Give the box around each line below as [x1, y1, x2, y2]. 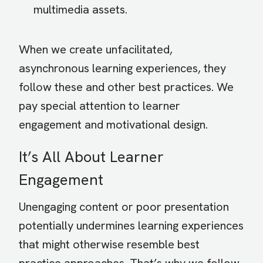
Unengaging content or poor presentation [19, 199, 229, 215]
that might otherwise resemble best [19, 237, 200, 252]
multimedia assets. [33, 2, 127, 18]
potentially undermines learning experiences [19, 218, 244, 234]
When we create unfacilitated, [19, 42, 173, 58]
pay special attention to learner [19, 98, 180, 114]
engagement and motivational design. [19, 117, 208, 133]
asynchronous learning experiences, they [19, 60, 226, 76]
